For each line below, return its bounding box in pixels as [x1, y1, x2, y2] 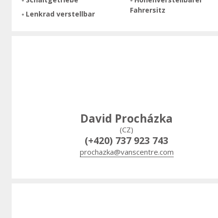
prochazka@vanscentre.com [79, 146, 174, 157]
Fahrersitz [130, 5, 165, 15]
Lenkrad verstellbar [25, 9, 95, 19]
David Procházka [80, 110, 173, 126]
